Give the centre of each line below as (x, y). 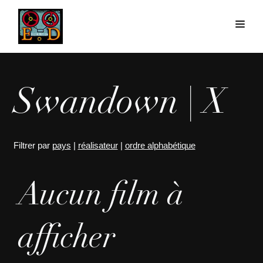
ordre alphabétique (160, 145)
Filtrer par (33, 145)
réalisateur (98, 145)
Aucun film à (101, 197)
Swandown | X (120, 105)
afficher (67, 240)
